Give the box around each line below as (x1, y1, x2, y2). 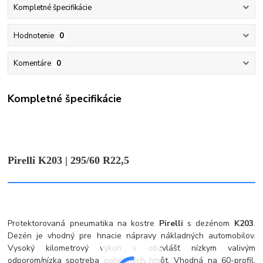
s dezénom (187, 218, 234, 230)
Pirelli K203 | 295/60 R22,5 (8, 154, 130, 167)
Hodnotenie (13, 30, 54, 41)
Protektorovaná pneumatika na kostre (8, 218, 159, 230)
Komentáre (13, 58, 51, 69)
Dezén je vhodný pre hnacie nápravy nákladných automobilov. (8, 230, 255, 242)
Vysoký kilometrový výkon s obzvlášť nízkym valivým (8, 242, 255, 254)
